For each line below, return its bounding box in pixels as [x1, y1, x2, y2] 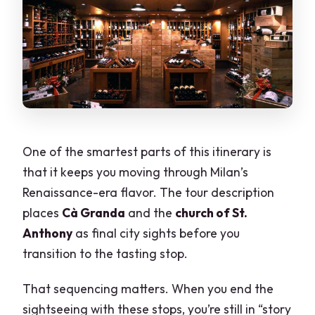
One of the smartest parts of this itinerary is [22, 143, 272, 160]
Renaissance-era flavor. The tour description [22, 184, 275, 200]
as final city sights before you [72, 224, 240, 241]
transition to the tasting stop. [22, 245, 188, 262]
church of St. [175, 204, 248, 221]
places [22, 204, 63, 221]
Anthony [22, 224, 73, 241]
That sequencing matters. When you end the [22, 280, 274, 297]
